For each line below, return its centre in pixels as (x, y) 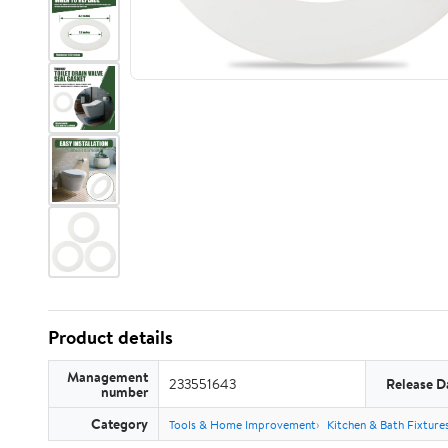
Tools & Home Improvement (242, 424)
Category (119, 423)
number (124, 391)
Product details (110, 337)
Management (107, 376)
